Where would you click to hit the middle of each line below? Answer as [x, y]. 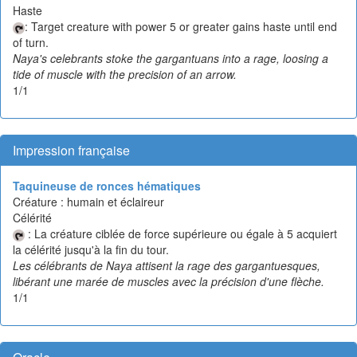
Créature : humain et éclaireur [88, 201]
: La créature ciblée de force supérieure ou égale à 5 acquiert [181, 233]
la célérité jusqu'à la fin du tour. [91, 249]
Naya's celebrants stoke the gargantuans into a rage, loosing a [171, 58]
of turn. [31, 42]
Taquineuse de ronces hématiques [107, 185]
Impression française [71, 150]
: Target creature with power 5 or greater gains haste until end [181, 26]
